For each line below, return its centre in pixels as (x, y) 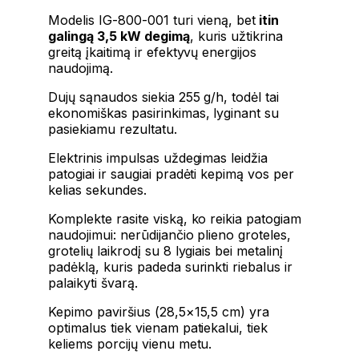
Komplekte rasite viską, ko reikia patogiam (175, 219)
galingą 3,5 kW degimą (119, 36)
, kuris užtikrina (236, 36)
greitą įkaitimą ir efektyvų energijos (153, 52)
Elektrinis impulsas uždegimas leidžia (158, 158)
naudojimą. (81, 69)
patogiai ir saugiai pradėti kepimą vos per (171, 174)
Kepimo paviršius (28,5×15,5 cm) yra (159, 312)
